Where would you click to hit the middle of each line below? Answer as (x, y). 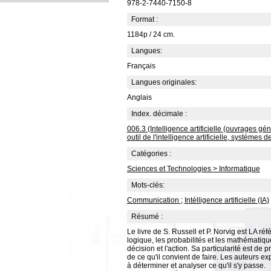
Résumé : (147, 217)
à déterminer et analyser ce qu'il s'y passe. (196, 266)
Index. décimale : (159, 114)
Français (141, 66)
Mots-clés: (148, 185)
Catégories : (151, 154)
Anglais (139, 97)
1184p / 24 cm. (151, 34)
